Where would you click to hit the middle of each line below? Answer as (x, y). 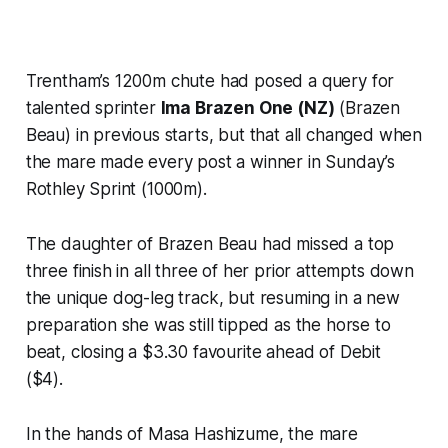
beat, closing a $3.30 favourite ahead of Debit (203, 351)
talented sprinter (93, 107)
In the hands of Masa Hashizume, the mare (191, 433)
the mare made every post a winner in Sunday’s (210, 161)
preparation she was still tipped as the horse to (208, 324)
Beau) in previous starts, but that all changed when (224, 134)
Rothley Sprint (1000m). (116, 188)
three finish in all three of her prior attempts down (219, 270)
